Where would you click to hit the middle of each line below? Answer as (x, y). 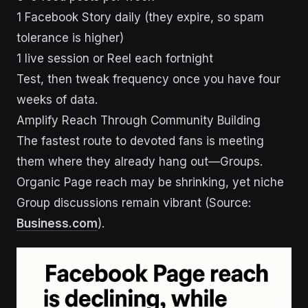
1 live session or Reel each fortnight (115, 59)
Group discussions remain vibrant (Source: (134, 203)
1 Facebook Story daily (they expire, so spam (140, 18)
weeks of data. (57, 100)
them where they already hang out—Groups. (140, 162)
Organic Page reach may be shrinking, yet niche (150, 183)
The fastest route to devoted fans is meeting (140, 141)
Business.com (57, 224)
